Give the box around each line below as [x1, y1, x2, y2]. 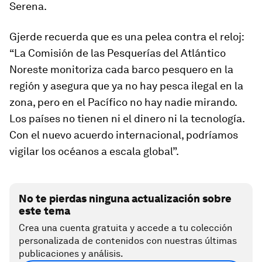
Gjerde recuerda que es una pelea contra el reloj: [9, 30, 244, 43]
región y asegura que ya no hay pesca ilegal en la [9, 80, 243, 92]
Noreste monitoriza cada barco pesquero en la [9, 63, 233, 76]
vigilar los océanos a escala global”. [9, 145, 179, 158]
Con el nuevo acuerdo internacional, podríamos [9, 129, 238, 142]
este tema [19, 205, 70, 218]
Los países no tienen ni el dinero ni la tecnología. [9, 112, 244, 125]
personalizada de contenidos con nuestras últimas [19, 235, 237, 247]
